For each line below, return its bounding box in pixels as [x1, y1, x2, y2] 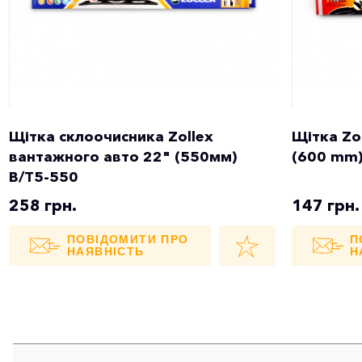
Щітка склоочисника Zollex [9, 127, 213, 145]
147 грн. [292, 195, 360, 215]
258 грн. [9, 195, 77, 215]
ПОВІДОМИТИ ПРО [67, 232, 189, 246]
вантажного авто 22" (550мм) [9, 147, 237, 166]
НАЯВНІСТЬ [67, 244, 145, 258]
